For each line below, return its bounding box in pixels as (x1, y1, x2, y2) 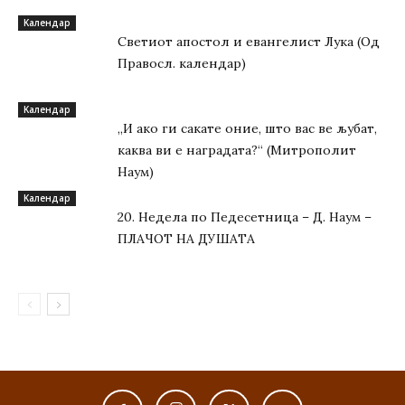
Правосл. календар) (118, 55, 246, 71)
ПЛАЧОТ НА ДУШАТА (118, 231, 255, 247)
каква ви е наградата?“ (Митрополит (118, 142, 356, 158)
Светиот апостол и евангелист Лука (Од (118, 33, 380, 50)
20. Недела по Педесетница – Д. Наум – (118, 209, 372, 225)
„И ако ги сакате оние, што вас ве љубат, (118, 120, 377, 137)
